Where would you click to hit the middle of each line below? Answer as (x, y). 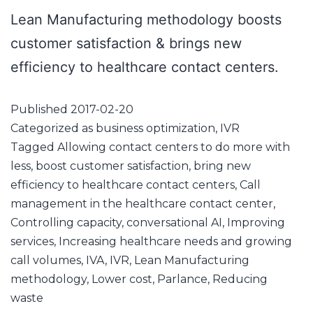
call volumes (46, 261)
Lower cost (122, 279)
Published (41, 110)
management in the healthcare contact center (142, 204)
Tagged (34, 147)
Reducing (240, 279)
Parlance (182, 279)
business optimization (155, 129)
